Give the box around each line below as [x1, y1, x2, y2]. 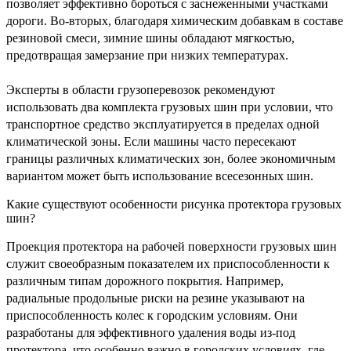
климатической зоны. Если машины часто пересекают [6, 134, 296, 148]
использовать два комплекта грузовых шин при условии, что [6, 100, 333, 114]
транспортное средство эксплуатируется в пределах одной [6, 117, 320, 131]
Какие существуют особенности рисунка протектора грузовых [6, 197, 342, 211]
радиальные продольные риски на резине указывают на [6, 291, 305, 305]
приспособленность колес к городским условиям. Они [6, 308, 298, 322]
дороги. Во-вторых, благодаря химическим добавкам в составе [6, 13, 343, 27]
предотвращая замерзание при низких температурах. [6, 48, 288, 62]
